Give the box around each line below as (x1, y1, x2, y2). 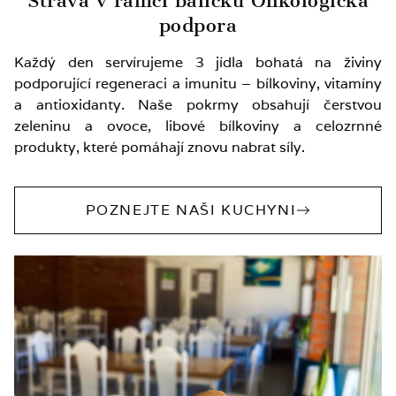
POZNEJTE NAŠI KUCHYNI (85, 200, 297, 219)
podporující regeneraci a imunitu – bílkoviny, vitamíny (14, 73, 382, 93)
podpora (158, 13, 238, 36)
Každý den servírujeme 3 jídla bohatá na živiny (14, 52, 382, 72)
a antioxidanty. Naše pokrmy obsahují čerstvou (14, 95, 382, 114)
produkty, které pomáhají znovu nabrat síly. (14, 137, 305, 156)
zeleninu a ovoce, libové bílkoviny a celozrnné (14, 116, 382, 135)
